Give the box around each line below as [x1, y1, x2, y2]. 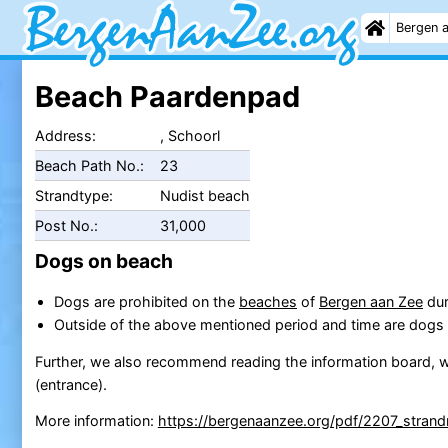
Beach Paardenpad [34, 78, 300, 114]
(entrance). [34, 375, 107, 393]
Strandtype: [34, 186, 113, 204]
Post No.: [34, 216, 98, 234]
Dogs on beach [34, 249, 173, 274]
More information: [34, 411, 158, 429]
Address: [34, 126, 96, 144]
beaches [238, 292, 297, 310]
